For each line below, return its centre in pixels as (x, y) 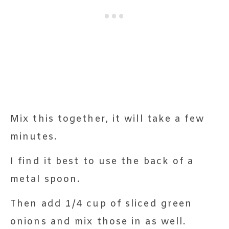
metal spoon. (45, 179)
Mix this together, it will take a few (107, 119)
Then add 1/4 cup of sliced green (101, 204)
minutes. (34, 137)
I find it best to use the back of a (102, 162)
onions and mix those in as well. (98, 222)
